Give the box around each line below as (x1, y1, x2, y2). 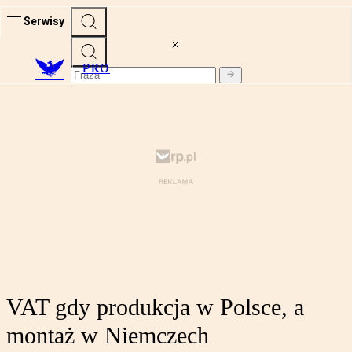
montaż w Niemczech (6, 322, 209, 349)
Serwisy (24, 14, 64, 27)
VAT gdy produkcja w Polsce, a (6, 294, 304, 321)
